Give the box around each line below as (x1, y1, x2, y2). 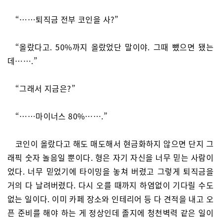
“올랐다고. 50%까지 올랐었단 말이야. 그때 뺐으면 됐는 (15, 41, 214, 53)
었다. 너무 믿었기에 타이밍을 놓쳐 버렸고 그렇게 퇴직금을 (7, 165, 214, 177)
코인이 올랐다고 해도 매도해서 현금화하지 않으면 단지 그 (15, 138, 214, 149)
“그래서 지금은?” (15, 82, 75, 94)
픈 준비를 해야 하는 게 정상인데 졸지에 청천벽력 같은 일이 (7, 207, 214, 219)
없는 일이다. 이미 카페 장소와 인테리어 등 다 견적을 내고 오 (7, 193, 214, 205)
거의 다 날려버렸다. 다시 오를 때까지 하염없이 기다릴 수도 (7, 179, 214, 191)
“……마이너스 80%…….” (15, 110, 108, 122)
